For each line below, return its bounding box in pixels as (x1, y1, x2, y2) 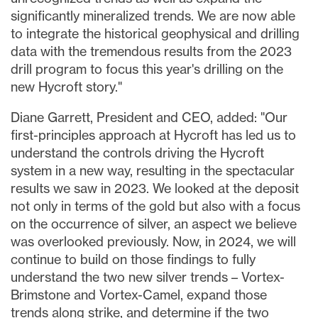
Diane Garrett (11, 109, 90, 126)
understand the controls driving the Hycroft (11, 145, 264, 161)
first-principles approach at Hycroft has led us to (11, 127, 296, 143)
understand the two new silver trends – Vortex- (11, 269, 285, 285)
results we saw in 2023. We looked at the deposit (11, 180, 299, 197)
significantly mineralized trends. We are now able (11, 8, 295, 24)
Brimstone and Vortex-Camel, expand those (11, 287, 267, 303)
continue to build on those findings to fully (11, 251, 256, 268)
